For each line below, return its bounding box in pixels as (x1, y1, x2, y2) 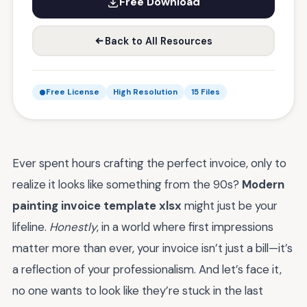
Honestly (49, 219, 97, 234)
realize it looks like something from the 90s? (12, 177, 242, 192)
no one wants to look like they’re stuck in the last (12, 283, 263, 298)
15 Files (191, 87, 220, 97)
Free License (46, 87, 99, 97)
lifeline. (12, 219, 49, 234)
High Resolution (113, 87, 177, 97)
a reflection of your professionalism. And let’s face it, (12, 262, 282, 277)
